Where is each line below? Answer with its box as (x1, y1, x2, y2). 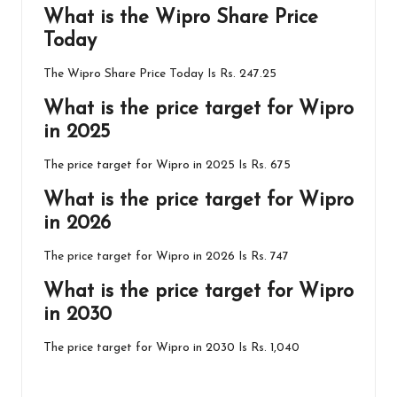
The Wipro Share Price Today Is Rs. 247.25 (43, 67, 276, 80)
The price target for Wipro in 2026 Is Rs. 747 (43, 250, 289, 262)
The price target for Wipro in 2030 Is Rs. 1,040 (43, 341, 300, 354)
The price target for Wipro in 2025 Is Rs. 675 (43, 159, 291, 171)
